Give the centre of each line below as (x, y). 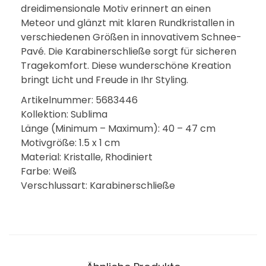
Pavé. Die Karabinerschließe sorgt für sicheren (129, 51)
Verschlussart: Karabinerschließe (98, 186)
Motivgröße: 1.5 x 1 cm (70, 143)
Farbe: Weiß (49, 171)
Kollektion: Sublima (64, 114)
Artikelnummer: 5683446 (79, 100)
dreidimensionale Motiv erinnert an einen (116, 9)
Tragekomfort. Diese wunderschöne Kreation (126, 66)
